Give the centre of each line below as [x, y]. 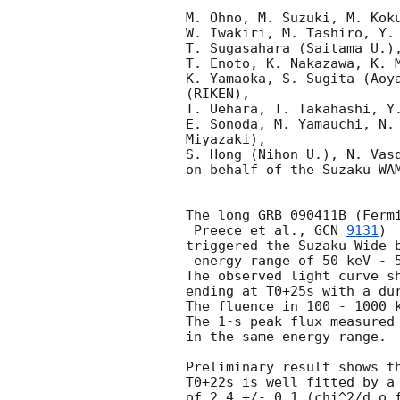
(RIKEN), [218, 93]
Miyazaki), [226, 139]
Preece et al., [254, 230]
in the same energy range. [286, 336]
